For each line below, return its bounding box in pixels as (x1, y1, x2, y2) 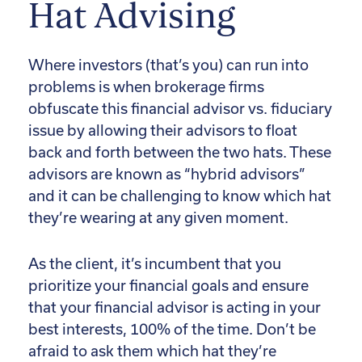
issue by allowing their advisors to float (28, 122, 297, 140)
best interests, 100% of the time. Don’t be (28, 321, 316, 339)
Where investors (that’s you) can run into (28, 57, 309, 74)
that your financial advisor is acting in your (28, 299, 321, 317)
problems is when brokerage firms (28, 78, 264, 96)
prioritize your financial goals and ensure (28, 277, 309, 295)
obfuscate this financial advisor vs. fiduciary (28, 100, 332, 118)
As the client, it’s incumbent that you (28, 255, 281, 273)
